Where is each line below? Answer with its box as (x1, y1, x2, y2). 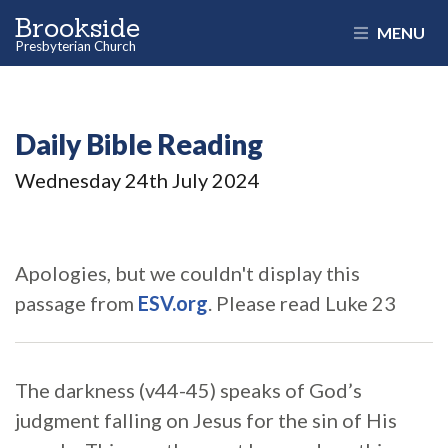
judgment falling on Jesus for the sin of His (15, 408, 397, 432)
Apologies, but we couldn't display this (15, 261, 360, 285)
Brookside (19, 13, 187, 59)
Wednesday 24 (15, 168, 149, 192)
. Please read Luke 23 (208, 291, 396, 315)
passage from (15, 291, 138, 315)
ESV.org (138, 291, 208, 315)
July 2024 (168, 168, 260, 192)
